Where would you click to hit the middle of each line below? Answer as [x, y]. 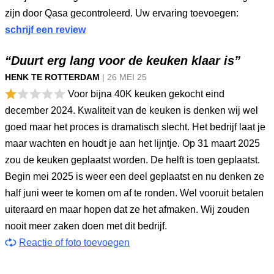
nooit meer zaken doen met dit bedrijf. [86, 226]
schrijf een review [45, 30]
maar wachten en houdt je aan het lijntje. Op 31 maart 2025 [132, 143]
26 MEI [122, 77]
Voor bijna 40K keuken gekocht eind [145, 94]
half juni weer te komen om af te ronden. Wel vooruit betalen [134, 193]
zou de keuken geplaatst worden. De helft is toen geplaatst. [132, 160]
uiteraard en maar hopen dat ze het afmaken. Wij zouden [127, 209]
